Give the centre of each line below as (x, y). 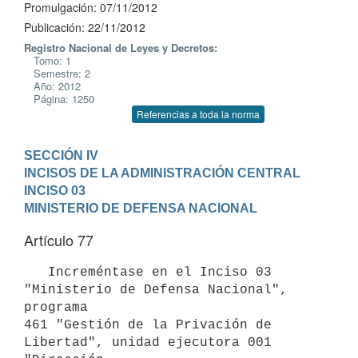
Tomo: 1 (48, 60)
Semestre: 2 (57, 73)
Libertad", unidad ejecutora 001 (148, 342)
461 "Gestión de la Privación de (148, 325)
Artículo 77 (59, 240)
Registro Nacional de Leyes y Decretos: (121, 48)
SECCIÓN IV (61, 155)
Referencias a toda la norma (198, 114)
